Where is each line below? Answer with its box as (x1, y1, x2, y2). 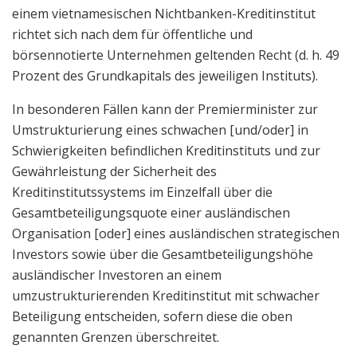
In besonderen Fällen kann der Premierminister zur (12, 100, 318, 118)
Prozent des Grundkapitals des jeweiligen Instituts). (12, 66, 318, 84)
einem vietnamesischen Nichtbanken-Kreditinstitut (12, 4, 316, 22)
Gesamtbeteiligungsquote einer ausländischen (12, 203, 290, 222)
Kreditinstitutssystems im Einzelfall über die (12, 182, 273, 201)
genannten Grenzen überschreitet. (12, 328, 219, 346)
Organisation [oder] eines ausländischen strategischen (12, 224, 339, 242)
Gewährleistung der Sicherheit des (12, 162, 217, 180)
